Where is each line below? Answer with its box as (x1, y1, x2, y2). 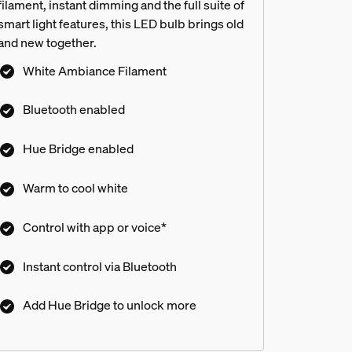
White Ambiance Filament (22, 61, 167, 79)
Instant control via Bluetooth (22, 257, 177, 275)
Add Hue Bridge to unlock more (22, 296, 196, 314)
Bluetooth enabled (22, 101, 125, 119)
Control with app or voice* (22, 218, 167, 236)
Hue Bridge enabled (22, 140, 134, 158)
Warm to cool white (22, 179, 128, 197)
